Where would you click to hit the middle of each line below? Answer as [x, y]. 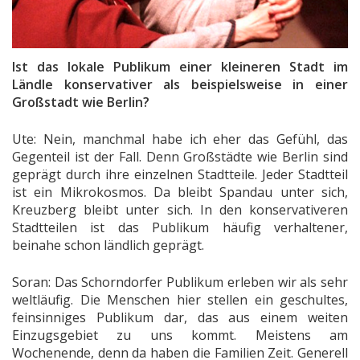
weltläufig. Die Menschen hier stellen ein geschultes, [180, 300]
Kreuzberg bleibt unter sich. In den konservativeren [180, 210]
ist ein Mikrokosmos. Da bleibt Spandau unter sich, [180, 192]
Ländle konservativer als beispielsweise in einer [180, 85]
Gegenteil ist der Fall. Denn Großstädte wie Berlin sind [180, 157]
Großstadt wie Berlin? [81, 102]
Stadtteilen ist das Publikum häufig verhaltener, [180, 228]
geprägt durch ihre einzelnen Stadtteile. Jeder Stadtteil [180, 175]
